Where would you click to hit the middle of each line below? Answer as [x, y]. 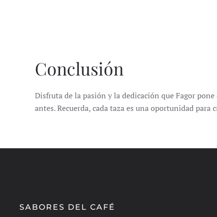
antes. [46, 108]
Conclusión [79, 69]
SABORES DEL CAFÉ [67, 207]
